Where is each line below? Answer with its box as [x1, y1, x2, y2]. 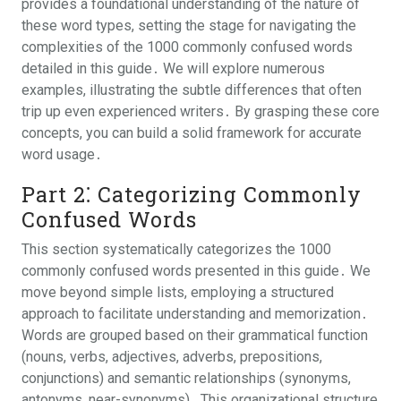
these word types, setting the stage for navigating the [21, 17, 356, 34]
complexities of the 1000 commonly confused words [21, 38, 353, 55]
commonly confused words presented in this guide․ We [21, 262, 371, 279]
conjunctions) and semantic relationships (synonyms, [21, 370, 351, 387]
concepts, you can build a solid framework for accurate [21, 124, 362, 141]
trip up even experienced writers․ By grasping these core [21, 103, 380, 120]
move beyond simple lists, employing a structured [21, 284, 334, 301]
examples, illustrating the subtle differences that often [21, 81, 362, 98]
